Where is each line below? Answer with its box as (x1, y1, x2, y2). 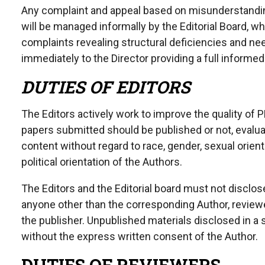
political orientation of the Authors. (21, 155, 182, 168)
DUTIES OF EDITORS (21, 75, 190, 98)
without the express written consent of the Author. (21, 230, 258, 243)
